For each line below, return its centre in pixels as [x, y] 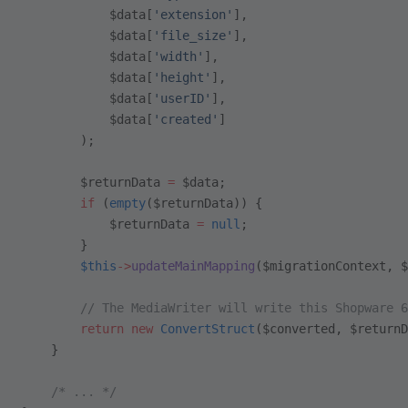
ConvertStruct [204, 329]
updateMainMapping [193, 266]
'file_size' [193, 36]
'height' [182, 77]
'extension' [193, 15]
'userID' [182, 98]
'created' [186, 119]
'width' [178, 56]
